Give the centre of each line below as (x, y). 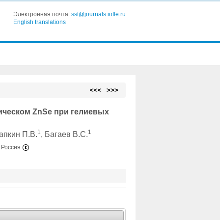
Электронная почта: (42, 14)
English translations (39, 22)
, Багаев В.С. (65, 134)
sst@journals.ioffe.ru (98, 14)
